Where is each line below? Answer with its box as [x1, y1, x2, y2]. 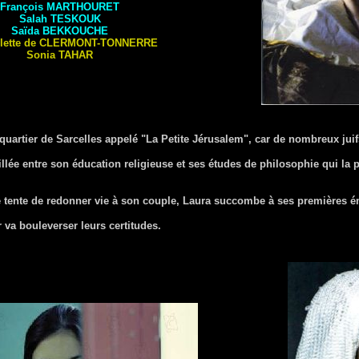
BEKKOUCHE [42, 25, 108, 37]
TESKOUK [50, 13, 101, 25]
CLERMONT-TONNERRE [39, 37, 158, 49]
